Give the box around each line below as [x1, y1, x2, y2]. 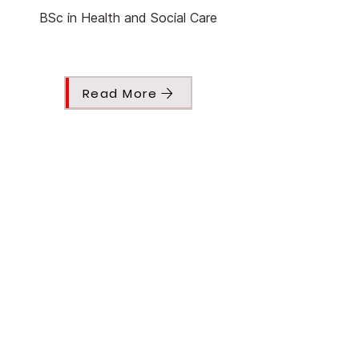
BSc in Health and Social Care [39, 10, 217, 26]
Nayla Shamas [87, 333, 169, 348]
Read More [82, 84, 158, 102]
